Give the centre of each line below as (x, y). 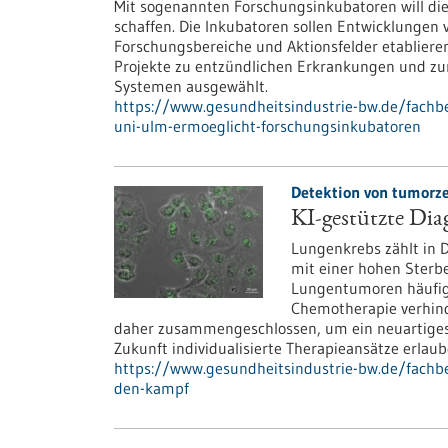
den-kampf (151, 388)
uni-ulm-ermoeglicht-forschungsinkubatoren (267, 126)
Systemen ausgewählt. (191, 86)
